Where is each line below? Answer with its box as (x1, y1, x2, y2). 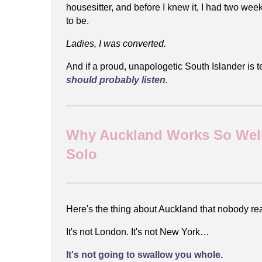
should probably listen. (66, 74, 168, 85)
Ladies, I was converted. (66, 38, 166, 49)
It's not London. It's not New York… (66, 226, 209, 237)
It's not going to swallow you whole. (66, 249, 223, 260)
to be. (66, 15, 89, 26)
